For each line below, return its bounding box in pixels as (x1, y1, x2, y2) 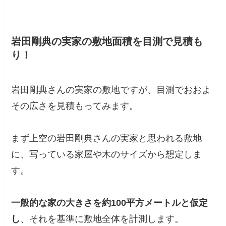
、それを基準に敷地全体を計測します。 (20, 214, 184, 224)
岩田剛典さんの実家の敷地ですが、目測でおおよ (11, 85, 211, 95)
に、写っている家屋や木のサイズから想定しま (11, 149, 202, 160)
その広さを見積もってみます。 (11, 101, 139, 111)
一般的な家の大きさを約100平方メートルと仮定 (11, 198, 208, 208)
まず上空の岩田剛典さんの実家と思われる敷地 (11, 133, 202, 144)
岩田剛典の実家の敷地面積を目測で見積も (11, 36, 203, 47)
